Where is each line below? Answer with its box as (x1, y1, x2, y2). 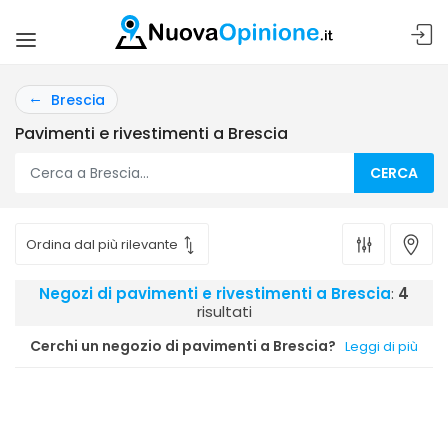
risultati (196, 301, 252, 322)
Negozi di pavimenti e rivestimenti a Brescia (39, 283, 391, 304)
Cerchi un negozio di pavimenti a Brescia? (30, 336, 336, 356)
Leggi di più (345, 337, 418, 356)
